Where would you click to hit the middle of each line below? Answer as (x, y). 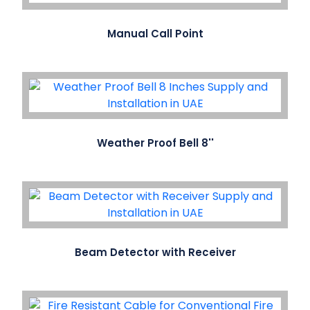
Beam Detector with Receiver (155, 253)
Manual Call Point (155, 34)
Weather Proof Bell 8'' (155, 143)
